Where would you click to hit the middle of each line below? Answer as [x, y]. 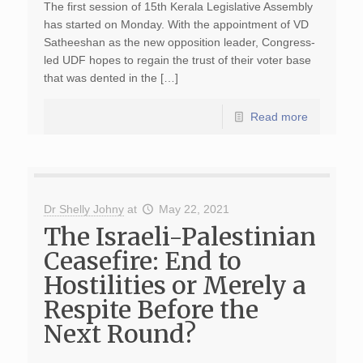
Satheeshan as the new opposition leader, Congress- [179, 42]
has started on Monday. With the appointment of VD [176, 24]
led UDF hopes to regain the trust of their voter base [177, 60]
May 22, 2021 [194, 209]
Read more [279, 117]
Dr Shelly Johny [83, 209]
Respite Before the [151, 310]
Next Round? [120, 334]
